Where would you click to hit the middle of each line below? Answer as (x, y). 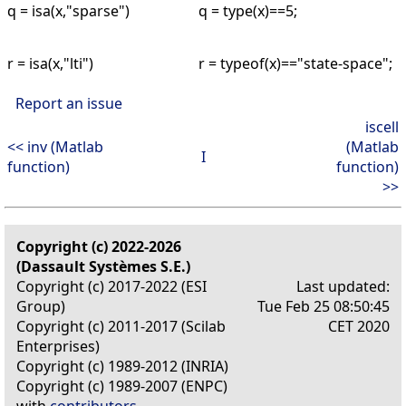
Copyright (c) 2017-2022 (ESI (111, 286)
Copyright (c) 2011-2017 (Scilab (121, 326)
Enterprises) (58, 346)
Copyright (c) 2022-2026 (99, 246)
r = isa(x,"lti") (50, 63)
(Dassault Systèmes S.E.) (103, 266)
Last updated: (343, 286)
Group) (41, 306)
